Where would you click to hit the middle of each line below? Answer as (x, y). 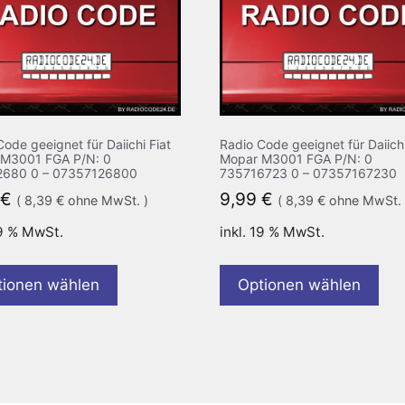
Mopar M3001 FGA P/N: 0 (296, 158)
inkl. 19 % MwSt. (272, 231)
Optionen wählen (299, 284)
